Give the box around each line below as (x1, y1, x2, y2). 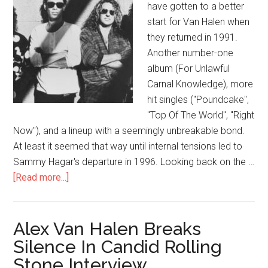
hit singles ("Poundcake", (147, 94, 249, 105)
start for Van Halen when (147, 16, 250, 28)
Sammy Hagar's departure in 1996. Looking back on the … (13, 156, 255, 167)
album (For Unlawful (147, 63, 230, 74)
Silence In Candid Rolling (13, 236, 223, 257)
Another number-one (147, 47, 234, 59)
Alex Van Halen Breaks (13, 218, 202, 239)
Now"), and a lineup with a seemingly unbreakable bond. (13, 125, 245, 136)
